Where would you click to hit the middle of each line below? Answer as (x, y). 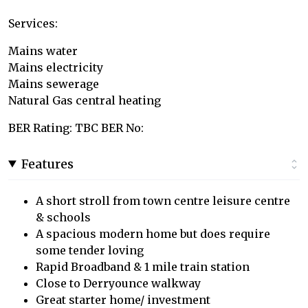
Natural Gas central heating (85, 100)
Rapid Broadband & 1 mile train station (143, 266)
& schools (63, 217)
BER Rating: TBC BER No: (76, 128)
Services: (33, 23)
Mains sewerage (54, 84)
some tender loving (90, 250)
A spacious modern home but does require (153, 233)
